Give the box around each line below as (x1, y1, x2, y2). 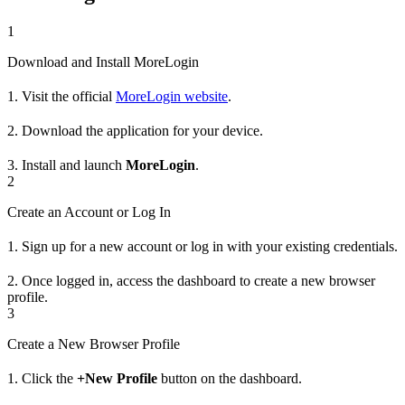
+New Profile (77, 370, 157, 386)
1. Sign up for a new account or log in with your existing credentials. (7, 238, 398, 254)
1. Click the (7, 370, 77, 386)
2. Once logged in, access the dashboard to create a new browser (7, 272, 375, 288)
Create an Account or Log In (7, 203, 171, 220)
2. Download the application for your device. (7, 122, 263, 138)
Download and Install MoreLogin (7, 53, 199, 70)
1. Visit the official (7, 88, 116, 104)
